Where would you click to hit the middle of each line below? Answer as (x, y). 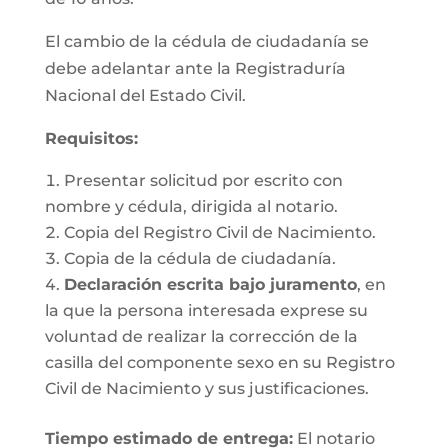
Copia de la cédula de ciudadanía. (199, 258)
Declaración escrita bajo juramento (210, 284)
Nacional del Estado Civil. (145, 95)
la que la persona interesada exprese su (206, 310)
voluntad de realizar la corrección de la (201, 336)
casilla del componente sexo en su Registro (219, 362)
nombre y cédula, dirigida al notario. (191, 206)
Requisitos (89, 138)
